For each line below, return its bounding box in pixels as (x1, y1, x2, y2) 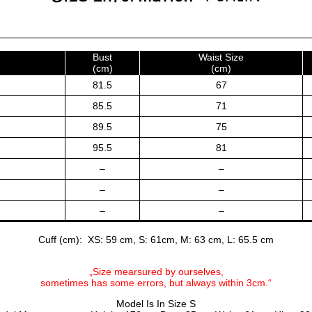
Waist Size (198, 51, 244, 63)
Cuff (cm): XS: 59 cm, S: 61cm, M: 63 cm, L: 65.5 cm (38, 233, 274, 245)
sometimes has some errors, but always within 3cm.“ (40, 276, 272, 288)
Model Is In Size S (116, 297, 196, 309)
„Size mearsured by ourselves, (88, 265, 224, 277)
